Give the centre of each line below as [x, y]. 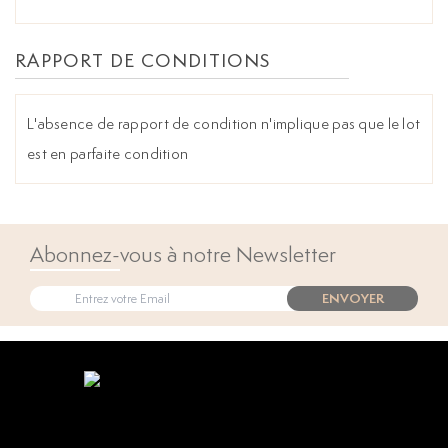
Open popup [224, 398]
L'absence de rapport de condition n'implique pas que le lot [224, 124]
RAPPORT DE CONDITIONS [143, 61]
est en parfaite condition [108, 154]
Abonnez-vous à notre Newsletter [183, 254]
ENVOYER [352, 298]
